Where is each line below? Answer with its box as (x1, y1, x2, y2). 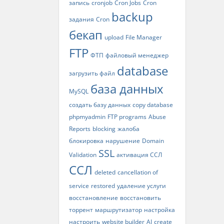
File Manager (125, 33, 162, 41)
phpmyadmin (69, 112, 105, 121)
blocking (92, 124, 115, 133)
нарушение (105, 136, 140, 145)
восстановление (69, 193, 118, 202)
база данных (90, 80, 163, 97)
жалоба (117, 124, 139, 133)
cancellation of (117, 168, 158, 176)
